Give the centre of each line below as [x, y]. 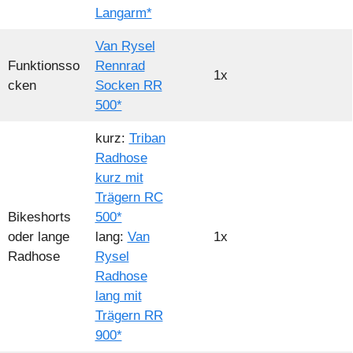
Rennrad [120, 66]
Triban [147, 139]
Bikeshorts [39, 217]
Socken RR [128, 86]
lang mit [118, 296]
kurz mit [119, 178]
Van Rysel [125, 46]
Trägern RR [129, 316]
